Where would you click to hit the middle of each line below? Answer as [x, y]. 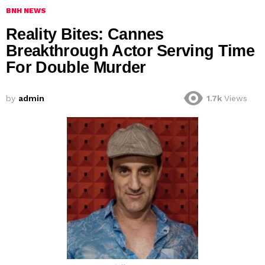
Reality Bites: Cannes [85, 35]
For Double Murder [76, 68]
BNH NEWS [26, 11]
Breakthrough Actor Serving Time [130, 51]
